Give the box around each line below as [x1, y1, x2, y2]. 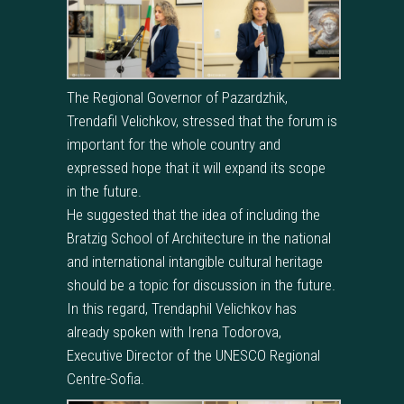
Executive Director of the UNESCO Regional [67, 346, 320, 365]
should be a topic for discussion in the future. [67, 276, 335, 295]
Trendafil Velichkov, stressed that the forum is [67, 112, 337, 131]
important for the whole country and [67, 135, 280, 154]
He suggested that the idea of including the [67, 206, 320, 225]
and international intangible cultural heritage [67, 252, 323, 271]
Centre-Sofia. [67, 370, 144, 389]
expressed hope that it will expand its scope [67, 159, 326, 178]
